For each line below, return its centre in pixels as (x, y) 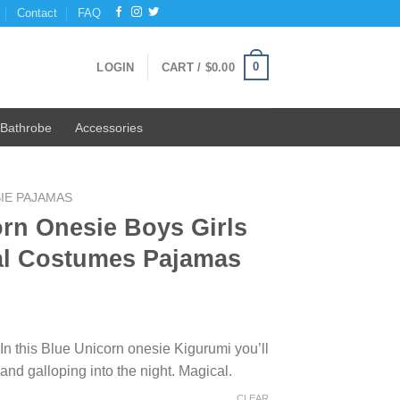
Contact (37, 13)
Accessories (108, 127)
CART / (183, 67)
